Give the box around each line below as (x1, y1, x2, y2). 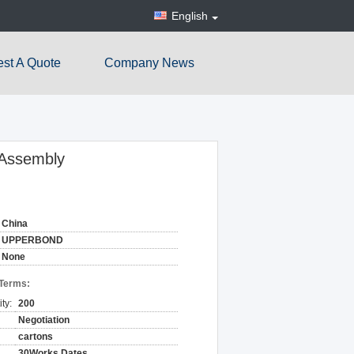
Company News (104, 56, 194, 70)
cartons (18, 331, 53, 342)
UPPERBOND (2, 235, 63, 246)
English (171, 9, 208, 22)
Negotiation (18, 314, 70, 326)
